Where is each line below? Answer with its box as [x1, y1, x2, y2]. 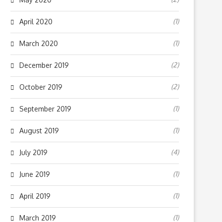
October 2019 [19, 83, 62, 91]
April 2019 [19, 192, 51, 200]
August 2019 [19, 126, 59, 135]
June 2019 [19, 170, 50, 178]
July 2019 [19, 148, 48, 157]
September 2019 [19, 105, 71, 113]
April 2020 [19, 17, 53, 26]
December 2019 [19, 61, 69, 69]
